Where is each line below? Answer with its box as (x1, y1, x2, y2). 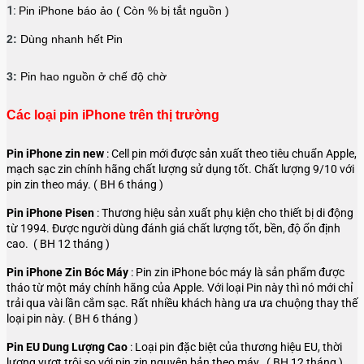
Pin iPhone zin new (6, 147, 106, 161)
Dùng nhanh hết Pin (20, 32, 123, 46)
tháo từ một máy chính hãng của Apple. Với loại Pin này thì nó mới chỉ (6, 281, 353, 295)
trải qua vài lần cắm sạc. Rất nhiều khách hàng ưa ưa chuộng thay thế (6, 297, 357, 310)
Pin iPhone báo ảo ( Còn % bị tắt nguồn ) (19, 4, 229, 18)
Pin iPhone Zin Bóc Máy (6, 266, 131, 279)
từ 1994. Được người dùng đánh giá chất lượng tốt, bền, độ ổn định (6, 222, 340, 236)
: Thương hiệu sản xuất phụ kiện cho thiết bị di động (97, 206, 353, 220)
